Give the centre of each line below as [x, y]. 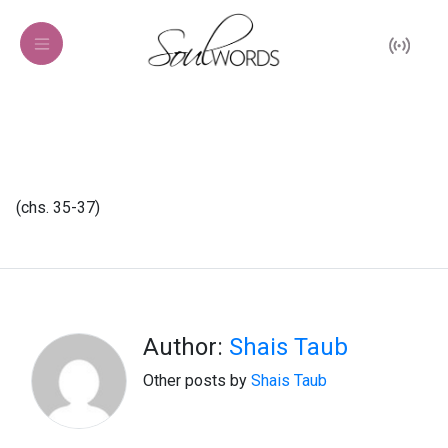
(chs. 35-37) [58, 207]
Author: [186, 347]
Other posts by [197, 380]
